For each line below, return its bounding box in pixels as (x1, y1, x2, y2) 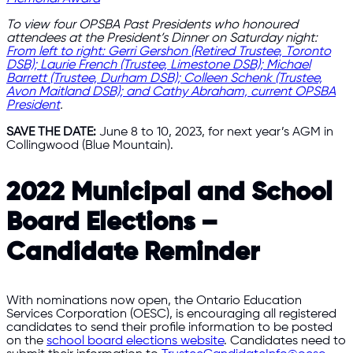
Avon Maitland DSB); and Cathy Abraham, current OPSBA (6, 85, 336, 99)
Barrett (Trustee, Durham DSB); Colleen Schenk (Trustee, (6, 72, 322, 86)
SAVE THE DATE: (6, 124, 96, 139)
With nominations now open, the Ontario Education (6, 294, 302, 308)
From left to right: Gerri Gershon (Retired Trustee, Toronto (6, 45, 331, 59)
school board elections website (46, 334, 224, 348)
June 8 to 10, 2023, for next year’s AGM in (96, 124, 333, 139)
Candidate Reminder (6, 239, 259, 266)
